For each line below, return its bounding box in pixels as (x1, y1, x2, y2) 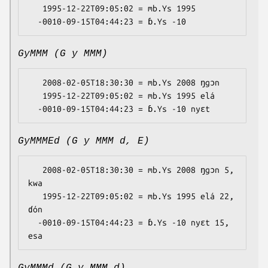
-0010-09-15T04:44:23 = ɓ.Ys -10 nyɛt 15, (28, 218, 38, 228)
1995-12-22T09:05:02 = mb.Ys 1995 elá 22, (28, 191, 42, 202)
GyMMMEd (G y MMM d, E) (18, 136, 150, 147)
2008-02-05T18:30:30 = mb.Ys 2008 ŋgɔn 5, (28, 165, 42, 175)
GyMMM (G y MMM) (18, 48, 108, 60)
